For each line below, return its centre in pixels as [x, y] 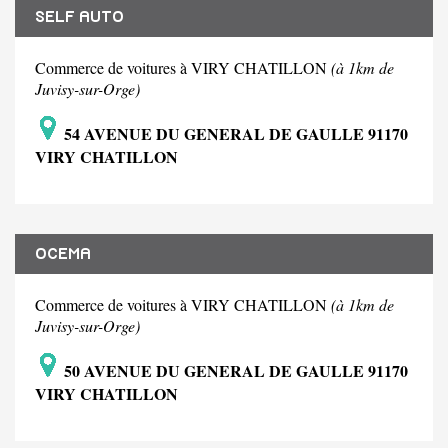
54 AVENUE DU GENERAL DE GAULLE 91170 [234, 134]
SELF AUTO [79, 17]
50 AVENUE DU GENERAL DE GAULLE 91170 [234, 371]
